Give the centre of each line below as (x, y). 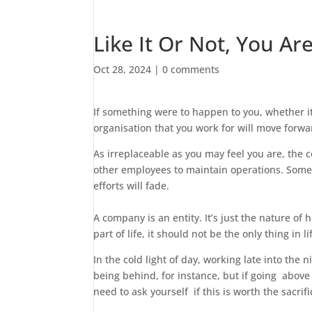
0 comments (191, 69)
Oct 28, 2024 (123, 69)
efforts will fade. (132, 186)
